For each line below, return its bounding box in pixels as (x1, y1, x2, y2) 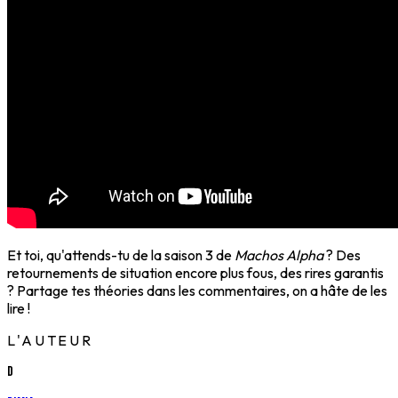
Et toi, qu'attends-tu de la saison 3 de (7, 246, 235, 265)
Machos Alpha (235, 246, 323, 265)
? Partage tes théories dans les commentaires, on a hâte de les (7, 282, 387, 300)
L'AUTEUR (7, 331, 94, 350)
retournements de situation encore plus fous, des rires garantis (7, 264, 384, 283)
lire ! (7, 299, 30, 318)
